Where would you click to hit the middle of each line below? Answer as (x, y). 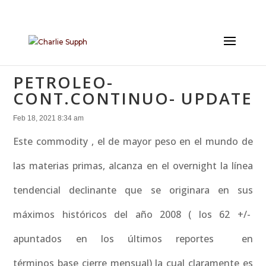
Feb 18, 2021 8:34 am (49, 118)
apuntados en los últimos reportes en (133, 239)
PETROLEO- (64, 82)
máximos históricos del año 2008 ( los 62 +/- (133, 214)
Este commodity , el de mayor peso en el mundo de (133, 141)
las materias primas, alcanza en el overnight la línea (133, 166)
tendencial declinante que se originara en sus (133, 190)
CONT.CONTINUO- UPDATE (133, 98)
